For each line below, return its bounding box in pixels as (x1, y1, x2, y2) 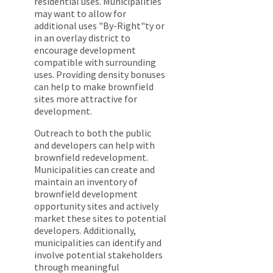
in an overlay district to (34, 32, 130, 44)
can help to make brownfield (34, 80, 154, 93)
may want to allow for (34, 7, 126, 20)
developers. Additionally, (34, 224, 136, 237)
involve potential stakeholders (34, 249, 163, 261)
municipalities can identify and (34, 236, 161, 249)
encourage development (34, 44, 136, 57)
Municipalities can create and (34, 163, 155, 176)
